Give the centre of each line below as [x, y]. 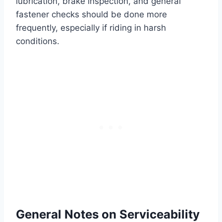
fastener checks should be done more [91, 15]
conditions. [38, 41]
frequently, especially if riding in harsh [91, 28]
